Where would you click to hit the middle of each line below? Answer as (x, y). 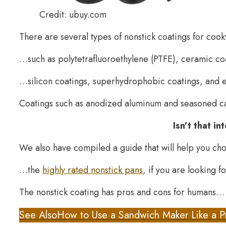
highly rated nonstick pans (93, 170)
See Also (38, 215)
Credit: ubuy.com (73, 15)
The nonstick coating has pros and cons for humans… (122, 192)
